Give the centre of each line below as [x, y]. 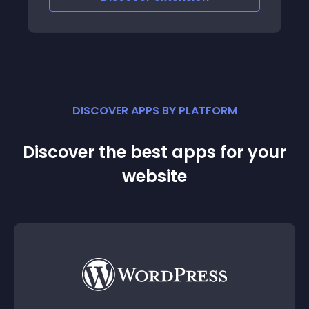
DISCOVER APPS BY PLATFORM [154, 111]
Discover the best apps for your [154, 152]
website [154, 176]
